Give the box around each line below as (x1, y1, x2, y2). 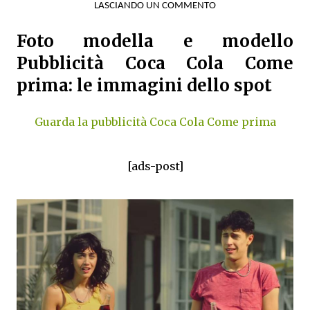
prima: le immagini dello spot (17, 75, 272, 97)
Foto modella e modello (17, 30, 293, 53)
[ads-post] (127, 159, 183, 174)
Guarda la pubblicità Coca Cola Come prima (34, 115, 276, 129)
